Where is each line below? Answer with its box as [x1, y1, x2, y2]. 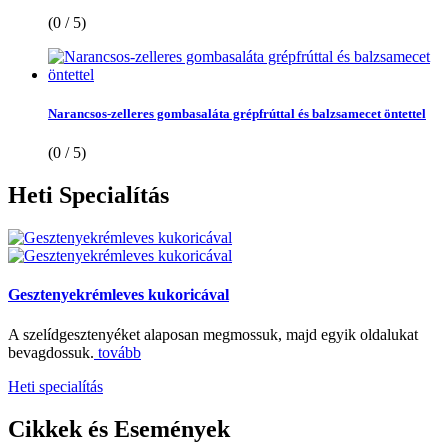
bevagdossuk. [8, 343, 94, 361]
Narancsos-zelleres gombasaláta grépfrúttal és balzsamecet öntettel [48, 106, 426, 122]
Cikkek [8, 415, 82, 442]
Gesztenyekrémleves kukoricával [8, 286, 229, 304]
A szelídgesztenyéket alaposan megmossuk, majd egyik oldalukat [8, 325, 418, 343]
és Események [82, 415, 230, 442]
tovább [94, 343, 141, 361]
